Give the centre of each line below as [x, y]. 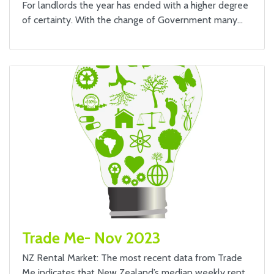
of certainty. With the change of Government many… [132, 20]
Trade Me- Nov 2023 [91, 238]
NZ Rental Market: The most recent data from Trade [132, 258]
